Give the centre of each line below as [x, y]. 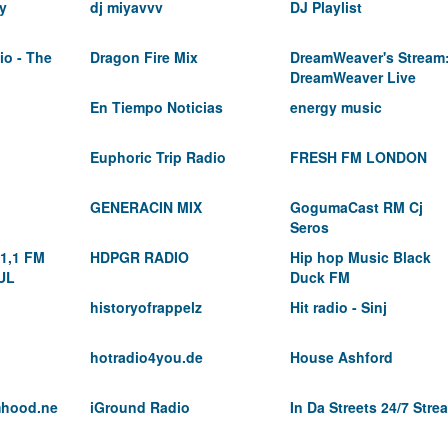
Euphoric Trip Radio [158, 157]
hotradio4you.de [146, 357]
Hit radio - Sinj [338, 307]
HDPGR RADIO [139, 257]
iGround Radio [140, 407]
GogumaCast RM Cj [356, 207]
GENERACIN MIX [146, 207]
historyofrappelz [146, 307]
